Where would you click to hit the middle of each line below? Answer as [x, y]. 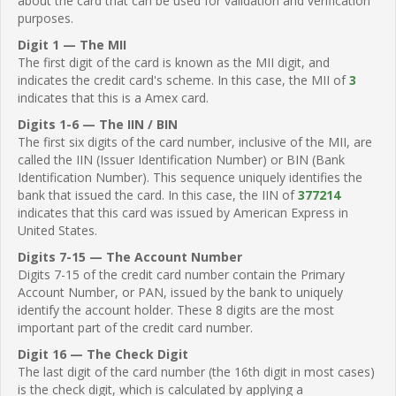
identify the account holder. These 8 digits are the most [176, 309]
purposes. [46, 18]
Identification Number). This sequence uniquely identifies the [190, 177]
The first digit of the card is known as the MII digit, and [174, 62]
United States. [57, 230]
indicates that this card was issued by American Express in [183, 212]
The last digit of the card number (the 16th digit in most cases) [196, 371]
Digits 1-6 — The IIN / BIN [98, 124]
